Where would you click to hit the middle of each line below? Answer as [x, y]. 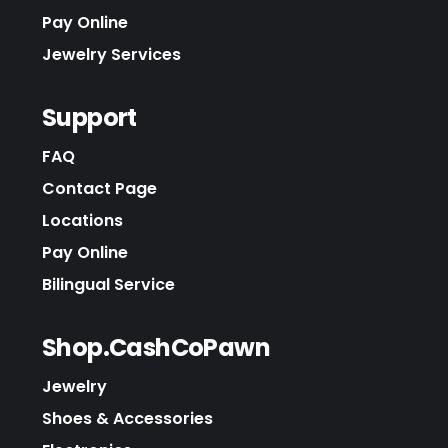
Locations [82, 220]
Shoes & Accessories [127, 418]
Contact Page [99, 188]
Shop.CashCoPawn [156, 347]
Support [89, 117]
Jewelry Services [111, 54]
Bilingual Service [108, 284]
